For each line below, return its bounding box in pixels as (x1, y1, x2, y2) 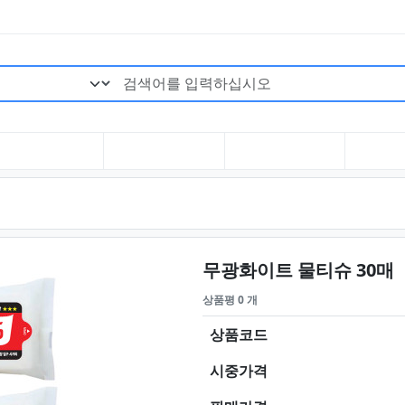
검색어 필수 (215, 64, 292, 85)
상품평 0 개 (202, 292, 258, 307)
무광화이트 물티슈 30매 (202, 258, 394, 282)
